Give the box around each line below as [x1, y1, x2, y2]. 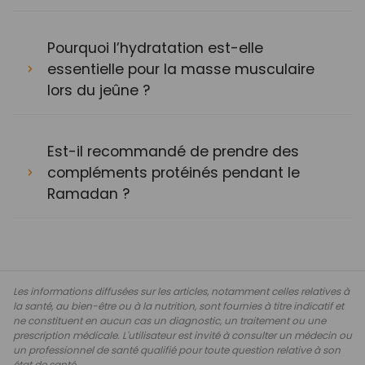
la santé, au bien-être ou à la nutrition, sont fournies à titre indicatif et [13, 298, 344, 313]
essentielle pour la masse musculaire [47, 59, 314, 79]
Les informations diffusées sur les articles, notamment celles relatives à [13, 284, 350, 298]
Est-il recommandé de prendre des [47, 141, 299, 161]
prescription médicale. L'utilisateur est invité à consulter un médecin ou [13, 328, 352, 342]
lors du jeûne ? [47, 80, 150, 100]
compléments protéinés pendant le [47, 162, 300, 182]
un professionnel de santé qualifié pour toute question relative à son [13, 342, 341, 357]
